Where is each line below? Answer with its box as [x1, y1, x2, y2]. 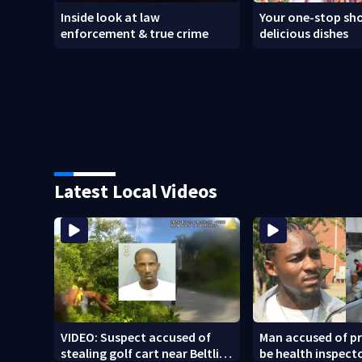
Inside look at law [61, 9, 161, 26]
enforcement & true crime [61, 25, 209, 42]
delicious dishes [259, 25, 349, 42]
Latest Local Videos [54, 179, 218, 204]
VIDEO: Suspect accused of [61, 328, 212, 345]
